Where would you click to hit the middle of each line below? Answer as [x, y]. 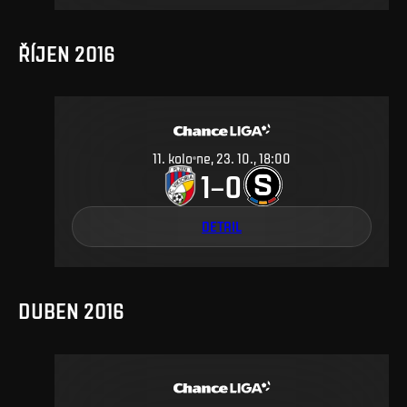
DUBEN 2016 [71, 310]
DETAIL [222, 226]
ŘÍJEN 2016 [67, 53]
